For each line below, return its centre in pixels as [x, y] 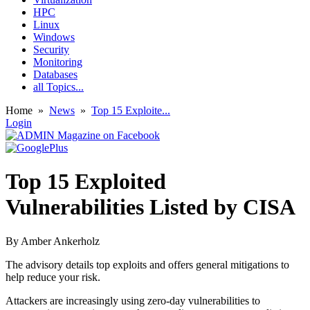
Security [51, 49]
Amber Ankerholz [60, 241]
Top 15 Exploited [86, 182]
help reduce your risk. [53, 277]
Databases [55, 74]
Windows [54, 37]
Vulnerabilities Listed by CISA [151, 207]
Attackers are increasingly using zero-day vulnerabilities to [133, 300]
